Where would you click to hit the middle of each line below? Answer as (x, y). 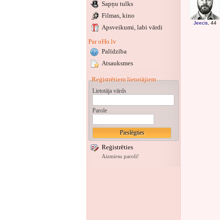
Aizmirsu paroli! (120, 156)
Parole (100, 110)
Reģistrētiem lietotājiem (124, 79)
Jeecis (200, 23)
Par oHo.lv (102, 41)
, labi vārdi (148, 27)
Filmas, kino (118, 15)
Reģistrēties (117, 147)
